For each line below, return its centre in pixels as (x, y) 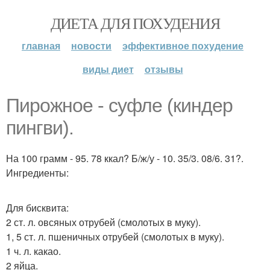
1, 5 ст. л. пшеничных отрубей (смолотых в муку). (115, 237)
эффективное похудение (183, 46)
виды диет (108, 69)
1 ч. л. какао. (33, 251)
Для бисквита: (37, 208)
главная (41, 46)
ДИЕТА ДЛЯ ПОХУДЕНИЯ (135, 23)
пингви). (40, 128)
